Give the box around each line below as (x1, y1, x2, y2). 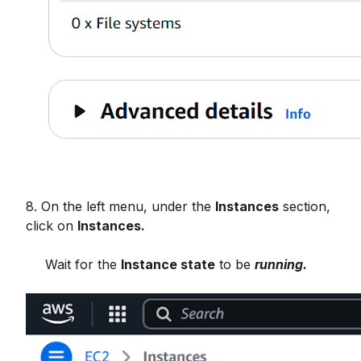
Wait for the (45, 256, 121, 272)
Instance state (121, 256, 215, 272)
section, (279, 198, 330, 214)
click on (26, 218, 77, 234)
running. (255, 256, 307, 272)
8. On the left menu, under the (26, 198, 215, 214)
